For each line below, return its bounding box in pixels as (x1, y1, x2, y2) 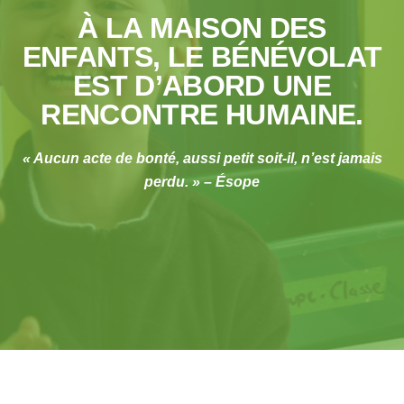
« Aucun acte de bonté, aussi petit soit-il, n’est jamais (22, 150, 382, 166)
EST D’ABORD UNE (72, 69, 332, 103)
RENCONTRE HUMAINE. (41, 98, 363, 132)
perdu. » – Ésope (144, 173, 260, 189)
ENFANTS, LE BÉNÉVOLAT (22, 41, 382, 74)
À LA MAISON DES (78, 12, 326, 45)
